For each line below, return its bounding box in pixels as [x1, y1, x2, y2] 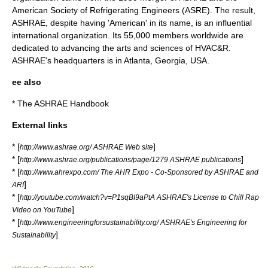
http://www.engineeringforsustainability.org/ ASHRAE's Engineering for [20, 218, 247, 226]
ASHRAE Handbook [34, 99, 109, 108]
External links [12, 120, 68, 130]
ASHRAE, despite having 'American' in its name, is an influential [12, 18, 252, 28]
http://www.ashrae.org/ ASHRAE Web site [20, 143, 153, 151]
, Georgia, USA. [150, 56, 209, 65]
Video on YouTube [12, 206, 72, 214]
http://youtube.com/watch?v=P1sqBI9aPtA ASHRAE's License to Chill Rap [20, 193, 259, 201]
